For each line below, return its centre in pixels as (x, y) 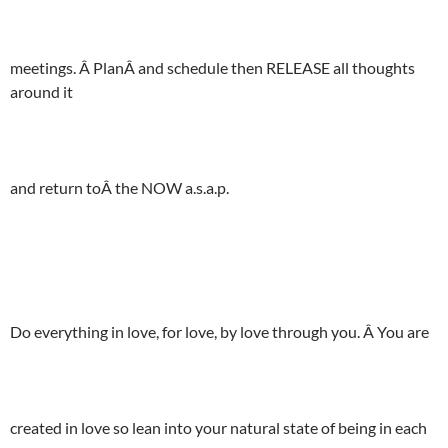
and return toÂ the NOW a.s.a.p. (119, 188)
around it (41, 92)
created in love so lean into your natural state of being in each (218, 428)
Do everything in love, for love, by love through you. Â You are (219, 332)
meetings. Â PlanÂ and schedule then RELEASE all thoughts (212, 68)
